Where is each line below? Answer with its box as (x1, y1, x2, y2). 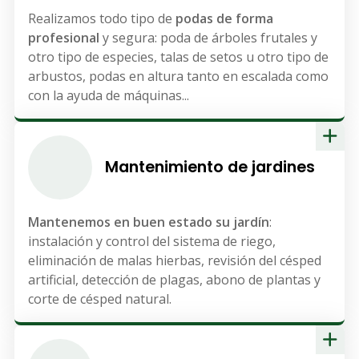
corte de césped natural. (27, 289, 171, 308)
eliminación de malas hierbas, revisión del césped (27, 251, 321, 269)
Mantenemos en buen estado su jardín (27, 212, 269, 231)
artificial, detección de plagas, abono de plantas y (27, 270, 321, 288)
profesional (27, 29, 99, 47)
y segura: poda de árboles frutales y (99, 29, 317, 47)
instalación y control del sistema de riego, (27, 232, 276, 250)
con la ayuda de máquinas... (27, 87, 189, 105)
